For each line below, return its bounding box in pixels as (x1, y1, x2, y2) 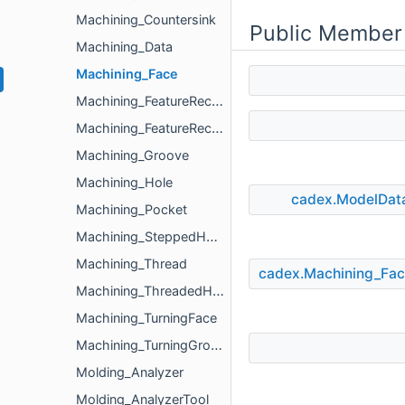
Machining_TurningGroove (76, 337, 211, 353)
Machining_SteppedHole (76, 229, 206, 244)
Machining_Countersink (76, 12, 216, 27)
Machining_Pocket (76, 202, 187, 217)
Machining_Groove (76, 147, 189, 163)
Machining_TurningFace (76, 310, 217, 325)
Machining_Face (76, 66, 178, 81)
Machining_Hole (76, 174, 173, 190)
